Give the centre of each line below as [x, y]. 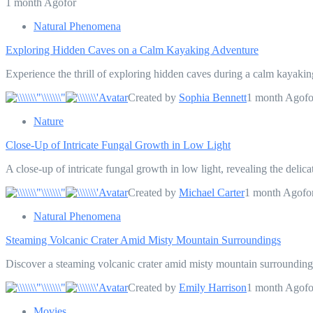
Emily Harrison [213, 287]
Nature [49, 121]
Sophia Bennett [213, 97]
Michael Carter [212, 192]
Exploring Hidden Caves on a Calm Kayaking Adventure [132, 50]
